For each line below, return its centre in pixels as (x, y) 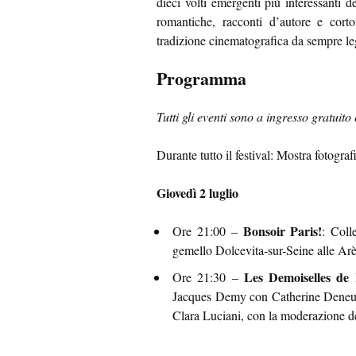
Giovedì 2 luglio (197, 193)
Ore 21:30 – (208, 277)
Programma (201, 79)
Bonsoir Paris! (282, 231)
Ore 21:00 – (208, 231)
